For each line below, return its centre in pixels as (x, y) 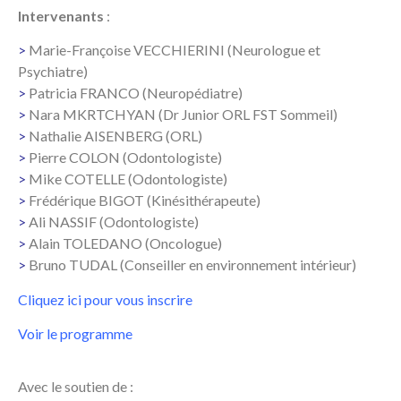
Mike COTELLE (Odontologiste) (128, 179)
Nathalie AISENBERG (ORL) (115, 136)
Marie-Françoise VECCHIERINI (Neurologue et (175, 50)
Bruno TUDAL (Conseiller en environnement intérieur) (192, 265)
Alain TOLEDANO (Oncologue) (125, 243)
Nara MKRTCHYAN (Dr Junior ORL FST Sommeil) (183, 115)
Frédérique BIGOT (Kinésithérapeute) (145, 200)
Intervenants (62, 16)
